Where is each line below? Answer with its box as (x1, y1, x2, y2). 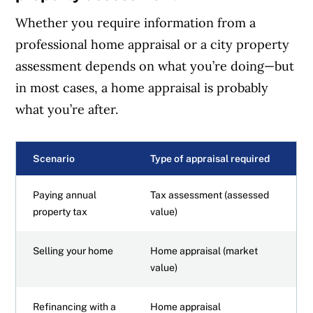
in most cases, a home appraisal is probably (15, 79, 269, 96)
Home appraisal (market (150, 245, 259, 256)
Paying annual (33, 189, 97, 201)
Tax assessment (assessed (150, 189, 270, 201)
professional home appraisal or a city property (15, 36, 290, 52)
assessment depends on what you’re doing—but (15, 57, 295, 74)
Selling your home (33, 245, 114, 256)
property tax (33, 205, 88, 217)
